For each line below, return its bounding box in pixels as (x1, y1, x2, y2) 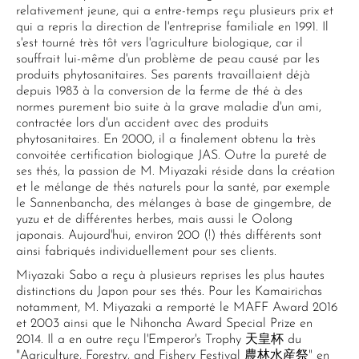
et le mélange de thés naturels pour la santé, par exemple (16, 181, 330, 194)
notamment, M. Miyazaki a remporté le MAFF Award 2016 (16, 301, 337, 314)
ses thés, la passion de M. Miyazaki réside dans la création (16, 165, 335, 178)
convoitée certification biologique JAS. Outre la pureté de (16, 149, 327, 162)
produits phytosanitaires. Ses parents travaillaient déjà (16, 69, 310, 82)
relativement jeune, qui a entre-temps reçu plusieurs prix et (16, 5, 333, 18)
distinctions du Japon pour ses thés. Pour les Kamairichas (16, 285, 322, 298)
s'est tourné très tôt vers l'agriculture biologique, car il (16, 37, 303, 50)
